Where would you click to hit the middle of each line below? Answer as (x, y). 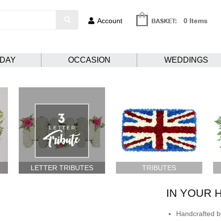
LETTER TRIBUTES (62, 167)
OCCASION (89, 60)
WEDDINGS (186, 60)
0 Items (196, 21)
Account (110, 21)
